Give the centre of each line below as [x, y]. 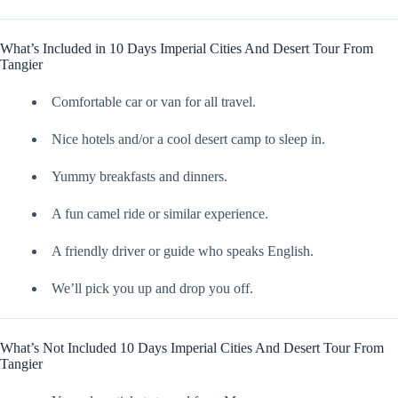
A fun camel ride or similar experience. [160, 214]
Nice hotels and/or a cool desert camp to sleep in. [188, 139]
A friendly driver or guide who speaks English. [183, 251]
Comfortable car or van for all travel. [154, 102]
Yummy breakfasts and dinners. [139, 177]
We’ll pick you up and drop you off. [152, 289]
